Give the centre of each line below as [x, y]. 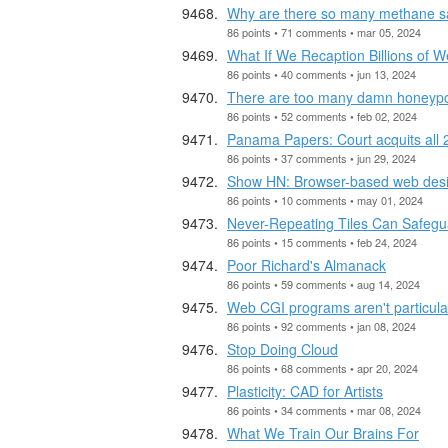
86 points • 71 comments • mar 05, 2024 [324, 31]
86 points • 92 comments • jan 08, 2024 [321, 325]
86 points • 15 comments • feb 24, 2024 [322, 241]
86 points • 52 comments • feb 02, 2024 [322, 115]
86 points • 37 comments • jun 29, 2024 [321, 157]
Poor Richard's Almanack [306, 264]
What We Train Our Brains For [323, 432]
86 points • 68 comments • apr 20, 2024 [322, 367]
